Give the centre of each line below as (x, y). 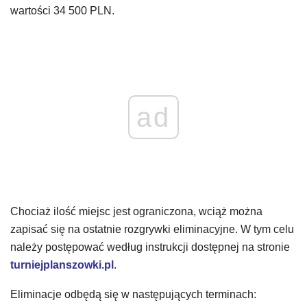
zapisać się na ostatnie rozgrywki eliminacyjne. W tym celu (152, 229)
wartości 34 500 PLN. (62, 10)
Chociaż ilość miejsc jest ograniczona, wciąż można (136, 211)
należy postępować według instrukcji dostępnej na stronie (150, 247)
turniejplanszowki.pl (62, 265)
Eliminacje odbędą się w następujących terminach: (133, 294)
